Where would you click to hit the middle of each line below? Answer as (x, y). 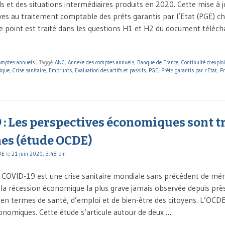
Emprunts (60, 70)
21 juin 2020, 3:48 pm (39, 153)
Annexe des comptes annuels (101, 62)
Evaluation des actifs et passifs (110, 70)
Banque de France (158, 62)
